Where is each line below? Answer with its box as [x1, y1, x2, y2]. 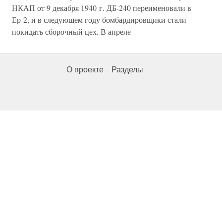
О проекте [66, 65, 104, 74]
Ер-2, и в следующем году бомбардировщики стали [12, 14, 186, 25]
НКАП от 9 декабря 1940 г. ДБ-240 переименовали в [12, 2, 191, 13]
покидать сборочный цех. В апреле [12, 26, 131, 37]
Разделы [111, 65, 143, 74]
